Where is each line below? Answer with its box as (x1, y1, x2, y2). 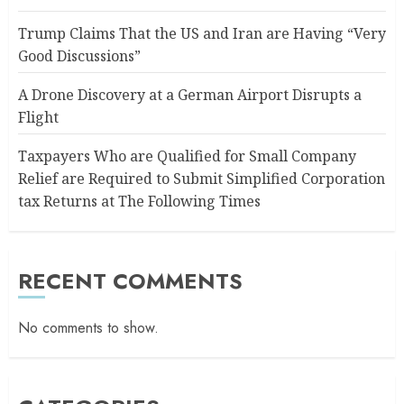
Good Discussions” (18, 46, 141, 66)
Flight (18, 107, 59, 127)
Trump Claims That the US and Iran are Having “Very (18, 23, 386, 43)
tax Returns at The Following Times (18, 191, 261, 211)
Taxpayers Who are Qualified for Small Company (18, 146, 356, 166)
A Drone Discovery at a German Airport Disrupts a (18, 85, 362, 105)
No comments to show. (18, 317, 159, 338)
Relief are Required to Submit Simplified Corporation (18, 169, 385, 188)
